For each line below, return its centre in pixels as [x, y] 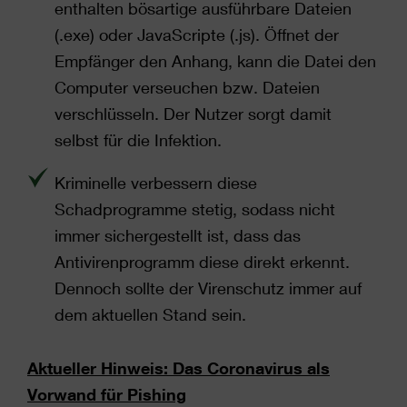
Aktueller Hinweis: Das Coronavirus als [179, 368]
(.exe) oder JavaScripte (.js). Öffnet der [197, 35]
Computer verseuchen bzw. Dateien [187, 87]
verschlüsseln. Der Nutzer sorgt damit [193, 114]
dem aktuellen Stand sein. [150, 314]
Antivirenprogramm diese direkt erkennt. [202, 262]
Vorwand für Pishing [107, 394]
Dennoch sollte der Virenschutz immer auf [208, 288]
